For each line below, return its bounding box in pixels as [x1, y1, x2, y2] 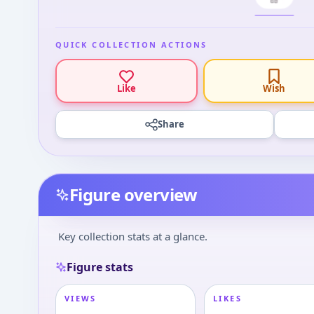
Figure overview [69, 183, 198, 206]
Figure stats [66, 259, 133, 275]
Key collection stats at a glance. [57, 229, 207, 243]
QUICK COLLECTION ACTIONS [55, 39, 207, 50]
